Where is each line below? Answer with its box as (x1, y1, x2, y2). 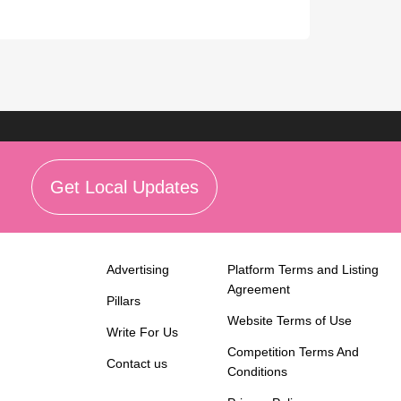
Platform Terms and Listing (227, 262, 380, 277)
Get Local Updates (49, 177, 199, 197)
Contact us (107, 356, 168, 371)
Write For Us (107, 325, 179, 339)
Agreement (227, 282, 291, 296)
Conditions (227, 364, 288, 379)
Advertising (107, 262, 170, 277)
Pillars (107, 294, 141, 308)
